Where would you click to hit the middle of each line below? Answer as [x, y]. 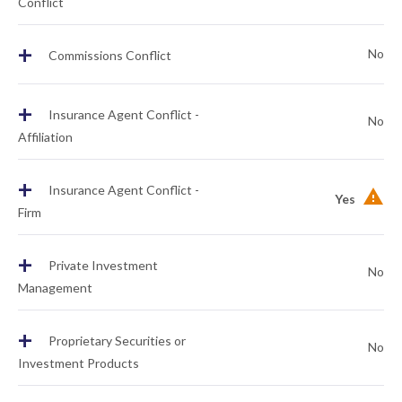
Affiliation [45, 137]
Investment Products [79, 363]
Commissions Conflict [109, 56]
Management [55, 288]
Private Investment [102, 266]
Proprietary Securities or [116, 341]
